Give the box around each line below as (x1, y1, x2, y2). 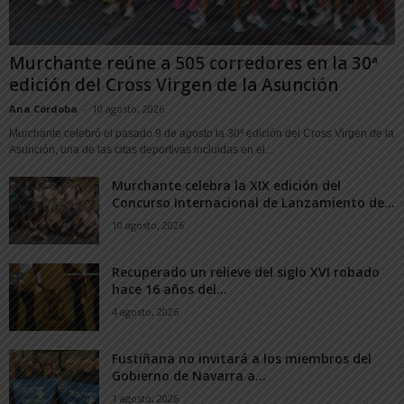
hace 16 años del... (112, 280, 227, 298)
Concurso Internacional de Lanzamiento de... (112, 194, 395, 212)
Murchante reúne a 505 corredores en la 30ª (9, 51, 378, 76)
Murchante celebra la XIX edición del (112, 177, 341, 195)
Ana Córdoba (9, 102, 78, 116)
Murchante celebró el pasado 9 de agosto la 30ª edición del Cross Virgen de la (9, 127, 394, 141)
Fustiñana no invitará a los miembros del (112, 350, 372, 368)
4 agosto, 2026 (112, 305, 179, 319)
